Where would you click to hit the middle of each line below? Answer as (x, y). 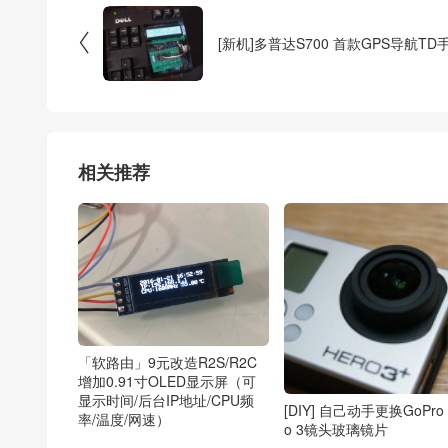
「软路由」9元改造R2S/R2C (167, 362)
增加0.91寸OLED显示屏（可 (167, 381)
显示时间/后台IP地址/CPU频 (166, 400)
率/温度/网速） (124, 419)
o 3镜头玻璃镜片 (335, 428)
